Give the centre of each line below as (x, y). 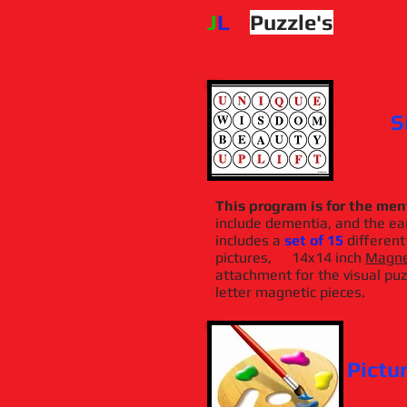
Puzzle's (292, 22)
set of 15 (314, 240)
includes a (250, 240)
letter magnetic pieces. (290, 292)
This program (261, 206)
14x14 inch (327, 258)
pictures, (243, 258)
